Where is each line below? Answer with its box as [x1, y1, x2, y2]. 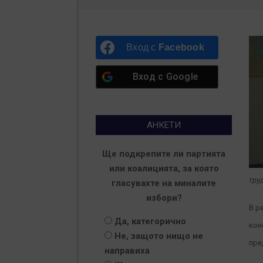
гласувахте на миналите [112, 178, 216, 188]
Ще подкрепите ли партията [102, 149, 225, 159]
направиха [104, 245, 150, 256]
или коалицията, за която [109, 163, 219, 174]
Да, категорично [114, 216, 186, 227]
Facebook [158, 42, 204, 52]
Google [166, 71, 198, 82]
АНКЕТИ [147, 120, 181, 130]
